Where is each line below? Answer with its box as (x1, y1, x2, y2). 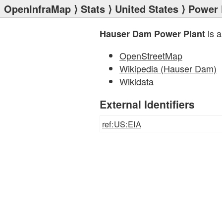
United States (115, 1, 178, 16)
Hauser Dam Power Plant (100, 27, 205, 40)
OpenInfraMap (4, 1, 71, 16)
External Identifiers (100, 97, 195, 111)
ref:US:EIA (102, 118, 141, 130)
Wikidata (119, 75, 154, 88)
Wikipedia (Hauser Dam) (119, 62, 217, 75)
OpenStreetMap (119, 49, 182, 62)
